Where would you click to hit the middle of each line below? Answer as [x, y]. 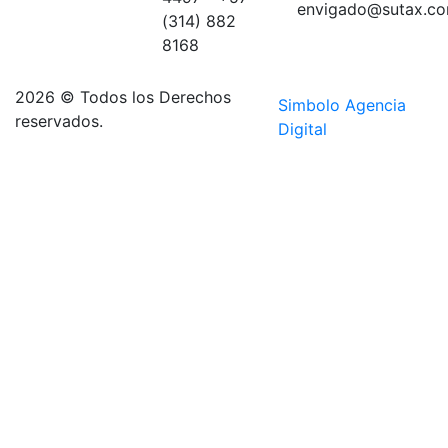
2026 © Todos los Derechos [123, 97]
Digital [303, 129]
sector [53, 33]
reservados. [59, 121]
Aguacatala [72, 57]
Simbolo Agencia [342, 105]
